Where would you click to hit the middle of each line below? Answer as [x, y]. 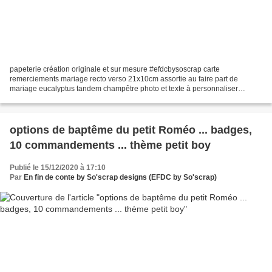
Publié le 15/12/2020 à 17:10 [58, 167]
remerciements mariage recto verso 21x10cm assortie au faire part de [124, 79]
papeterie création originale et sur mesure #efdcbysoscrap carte [115, 69]
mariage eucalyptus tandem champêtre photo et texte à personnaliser [124, 88]
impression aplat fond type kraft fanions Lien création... [165, 98]
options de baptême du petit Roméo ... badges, [131, 130]
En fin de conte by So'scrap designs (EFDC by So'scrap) [120, 177]
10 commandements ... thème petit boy [110, 145]
